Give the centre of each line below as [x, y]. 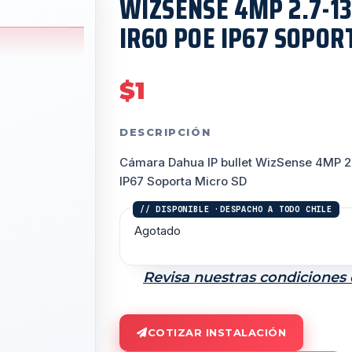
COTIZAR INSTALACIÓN [216, 333]
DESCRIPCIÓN [165, 132]
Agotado [158, 231]
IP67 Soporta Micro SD [183, 181]
